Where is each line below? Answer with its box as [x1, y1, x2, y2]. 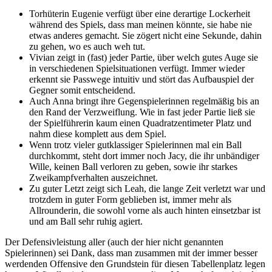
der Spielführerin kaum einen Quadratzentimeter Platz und [29, 117, 251, 128]
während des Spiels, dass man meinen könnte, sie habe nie [29, 19, 252, 30]
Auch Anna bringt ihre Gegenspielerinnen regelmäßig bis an [29, 95, 259, 106]
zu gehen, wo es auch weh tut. [29, 41, 145, 52]
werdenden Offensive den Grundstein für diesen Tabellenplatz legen [5, 258, 265, 269]
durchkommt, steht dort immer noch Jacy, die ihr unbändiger [29, 150, 259, 161]
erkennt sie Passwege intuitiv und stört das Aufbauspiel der [29, 73, 254, 84]
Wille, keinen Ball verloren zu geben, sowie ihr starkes [29, 161, 237, 172]
